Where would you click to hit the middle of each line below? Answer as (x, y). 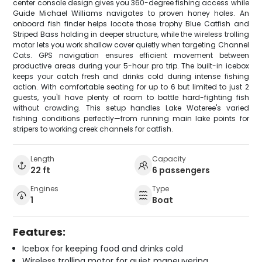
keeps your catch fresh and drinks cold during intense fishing (131, 76)
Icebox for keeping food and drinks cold (103, 248)
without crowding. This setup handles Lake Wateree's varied (131, 108)
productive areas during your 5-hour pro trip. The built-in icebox (131, 65)
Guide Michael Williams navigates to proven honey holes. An (131, 13)
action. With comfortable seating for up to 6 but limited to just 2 (131, 87)
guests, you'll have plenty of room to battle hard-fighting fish (131, 97)
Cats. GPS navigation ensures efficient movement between (131, 55)
